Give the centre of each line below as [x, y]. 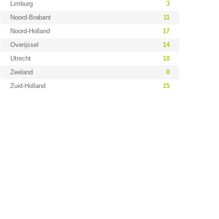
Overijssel [24, 45]
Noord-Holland [30, 31]
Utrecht [20, 58]
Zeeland [21, 72]
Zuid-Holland [28, 86]
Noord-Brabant [30, 17]
